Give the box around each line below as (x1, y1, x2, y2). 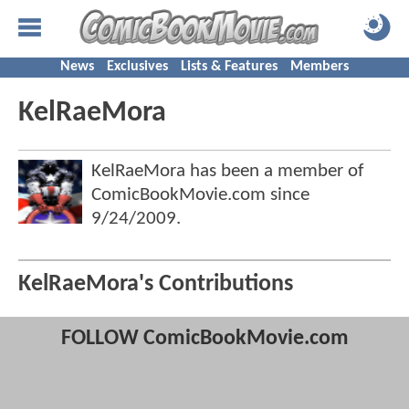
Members (290, 59, 349, 74)
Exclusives (107, 59, 168, 74)
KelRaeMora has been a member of (91, 162, 363, 181)
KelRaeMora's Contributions (18, 273, 293, 297)
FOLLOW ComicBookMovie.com (60, 328, 349, 351)
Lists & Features (181, 59, 278, 74)
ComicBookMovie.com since (91, 185, 309, 204)
